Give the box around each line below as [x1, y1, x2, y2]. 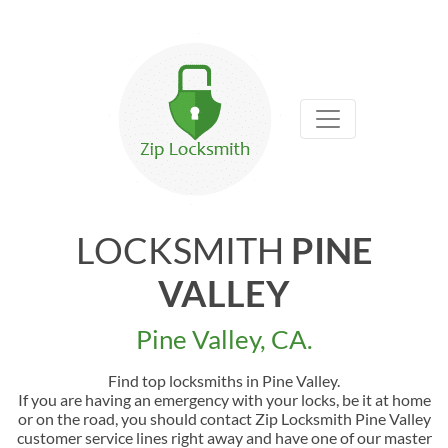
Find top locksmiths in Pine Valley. [108, 371, 340, 390]
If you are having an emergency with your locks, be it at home [17, 390, 431, 409]
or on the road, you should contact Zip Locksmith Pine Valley [17, 409, 431, 428]
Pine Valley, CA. [135, 323, 313, 355]
